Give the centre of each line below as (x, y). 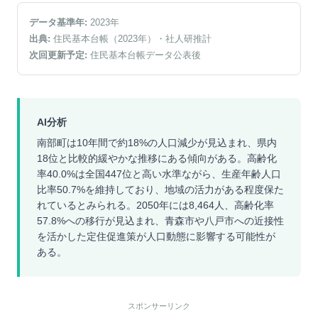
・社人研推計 (184, 39)
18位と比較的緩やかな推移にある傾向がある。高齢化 (157, 158)
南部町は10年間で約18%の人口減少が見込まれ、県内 (157, 143)
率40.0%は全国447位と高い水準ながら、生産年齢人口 (159, 174)
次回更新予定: (58, 55)
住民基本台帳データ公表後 (144, 55)
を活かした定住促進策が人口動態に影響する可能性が (156, 236)
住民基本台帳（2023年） (105, 39)
